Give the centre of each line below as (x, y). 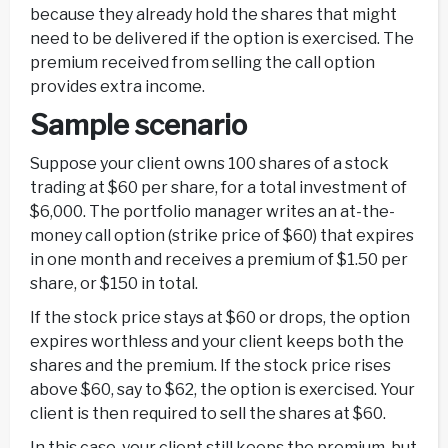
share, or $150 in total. (114, 283)
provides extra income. (117, 86)
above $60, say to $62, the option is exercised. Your (222, 389)
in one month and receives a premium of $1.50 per (219, 259)
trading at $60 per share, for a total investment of (218, 187)
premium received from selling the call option (202, 62)
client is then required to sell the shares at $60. (208, 413)
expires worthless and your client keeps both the (217, 341)
